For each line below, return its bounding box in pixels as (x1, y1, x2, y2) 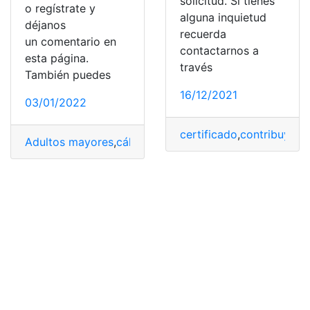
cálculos (116, 134, 159, 149)
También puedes (25, 67, 111, 82)
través (180, 60, 212, 75)
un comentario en (25, 34, 116, 48)
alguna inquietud (180, 10, 266, 25)
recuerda (180, 27, 226, 42)
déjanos (25, 17, 66, 32)
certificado (180, 127, 237, 142)
